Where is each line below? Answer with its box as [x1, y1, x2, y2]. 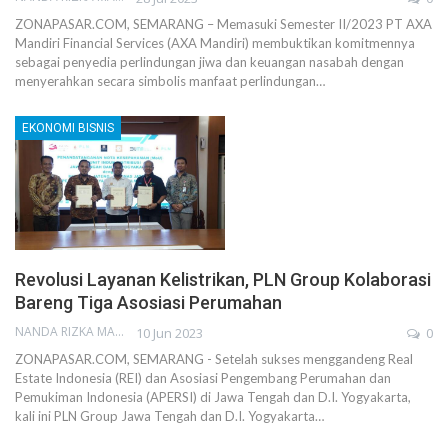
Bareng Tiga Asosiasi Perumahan [15, 292, 282, 314]
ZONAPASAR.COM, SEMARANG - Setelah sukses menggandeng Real [15, 351, 413, 368]
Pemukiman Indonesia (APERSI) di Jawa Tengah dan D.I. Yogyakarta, [15, 389, 411, 406]
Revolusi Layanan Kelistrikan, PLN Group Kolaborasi [15, 269, 431, 291]
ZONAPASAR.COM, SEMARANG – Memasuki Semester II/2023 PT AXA [15, 15, 432, 32]
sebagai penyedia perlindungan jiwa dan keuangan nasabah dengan [15, 53, 404, 70]
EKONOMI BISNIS [22, 120, 114, 135]
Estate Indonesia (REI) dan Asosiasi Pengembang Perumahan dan [15, 370, 391, 387]
